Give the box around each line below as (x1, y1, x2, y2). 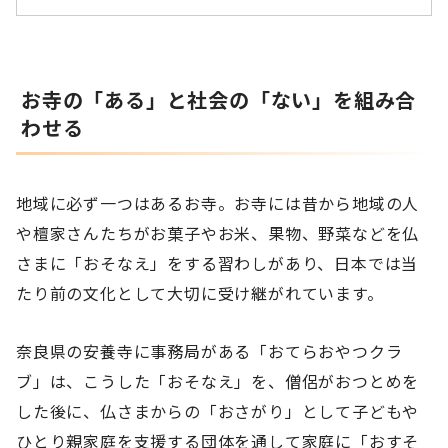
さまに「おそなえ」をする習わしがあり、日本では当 (16, 250, 419, 275)
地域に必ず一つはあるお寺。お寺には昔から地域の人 (16, 190, 420, 215)
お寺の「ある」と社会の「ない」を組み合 (21, 85, 417, 115)
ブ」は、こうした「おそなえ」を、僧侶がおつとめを (16, 369, 420, 394)
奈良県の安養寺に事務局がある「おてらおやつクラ (16, 339, 403, 364)
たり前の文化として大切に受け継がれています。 (16, 280, 384, 305)
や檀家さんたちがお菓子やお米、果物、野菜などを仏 (16, 220, 420, 245)
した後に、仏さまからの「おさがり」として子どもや (16, 399, 420, 424)
